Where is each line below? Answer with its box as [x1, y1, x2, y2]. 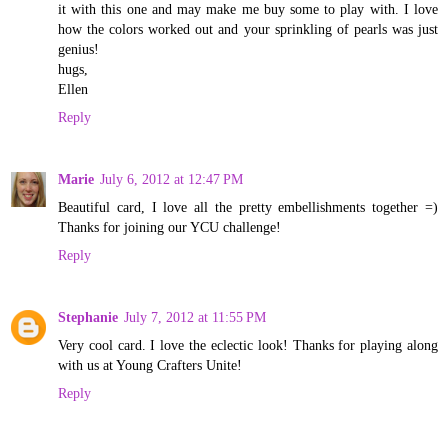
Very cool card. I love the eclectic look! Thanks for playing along [58, 336, 438, 353]
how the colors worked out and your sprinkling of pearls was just [58, 20, 438, 37]
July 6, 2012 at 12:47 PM [100, 170, 243, 187]
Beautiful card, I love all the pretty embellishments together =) [58, 198, 438, 215]
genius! [58, 40, 99, 57]
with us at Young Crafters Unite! [58, 356, 242, 373]
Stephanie [58, 308, 118, 325]
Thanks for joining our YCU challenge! [58, 218, 281, 235]
